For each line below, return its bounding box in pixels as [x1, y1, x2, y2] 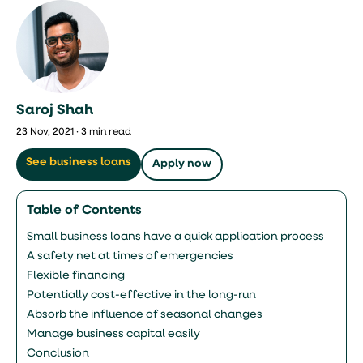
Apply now [152, 158, 211, 170]
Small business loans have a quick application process [27, 231, 324, 243]
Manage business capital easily [27, 328, 200, 340]
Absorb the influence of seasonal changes [27, 309, 263, 321]
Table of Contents [27, 204, 142, 217]
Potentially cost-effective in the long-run [27, 289, 256, 301]
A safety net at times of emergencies [27, 250, 233, 263]
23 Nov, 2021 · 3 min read [16, 127, 131, 137]
